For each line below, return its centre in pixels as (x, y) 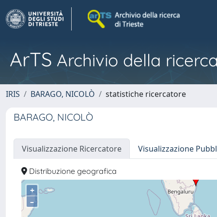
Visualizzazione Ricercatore (72, 149)
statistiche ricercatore (146, 94)
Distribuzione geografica (72, 171)
